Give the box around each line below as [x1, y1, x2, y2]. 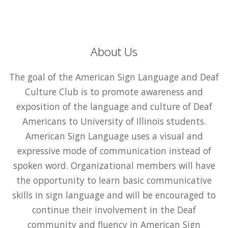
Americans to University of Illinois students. [22, 115, 206, 127]
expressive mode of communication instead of [17, 144, 211, 157]
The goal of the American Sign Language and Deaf [9, 70, 219, 83]
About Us [91, 43, 137, 60]
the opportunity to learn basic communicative [16, 174, 212, 186]
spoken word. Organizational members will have [13, 159, 215, 172]
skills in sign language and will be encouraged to [12, 188, 216, 201]
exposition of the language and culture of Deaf [16, 100, 212, 112]
